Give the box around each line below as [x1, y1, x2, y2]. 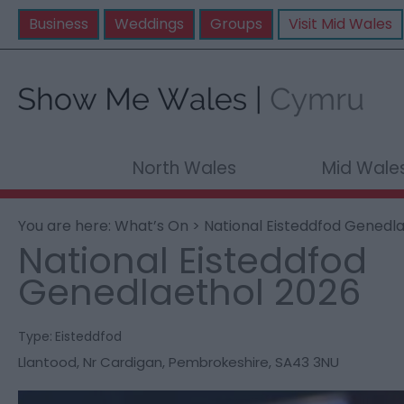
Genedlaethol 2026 [18, 267, 361, 317]
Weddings [115, 14, 184, 34]
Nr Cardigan [83, 353, 162, 372]
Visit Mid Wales [289, 14, 392, 34]
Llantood [18, 353, 77, 372]
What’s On [115, 216, 188, 236]
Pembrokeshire [169, 353, 269, 372]
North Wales [132, 156, 236, 180]
